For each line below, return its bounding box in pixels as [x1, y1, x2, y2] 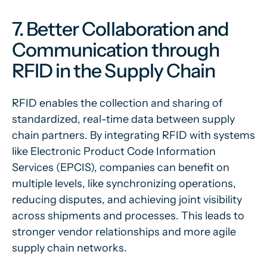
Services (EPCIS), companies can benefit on [12, 161, 229, 174]
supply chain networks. [12, 241, 127, 254]
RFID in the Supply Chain [12, 59, 215, 82]
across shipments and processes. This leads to [12, 209, 244, 222]
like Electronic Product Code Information [12, 145, 216, 158]
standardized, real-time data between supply [12, 113, 235, 126]
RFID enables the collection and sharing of [12, 97, 222, 110]
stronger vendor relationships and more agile [12, 225, 236, 238]
